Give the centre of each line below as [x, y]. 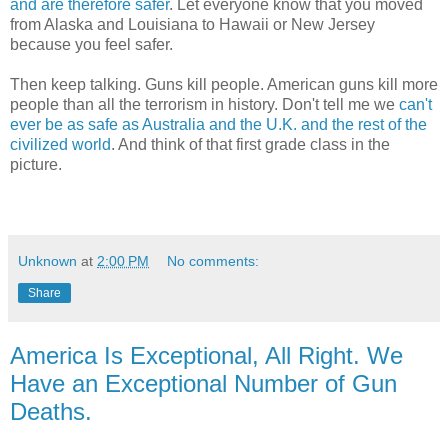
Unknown [47, 260]
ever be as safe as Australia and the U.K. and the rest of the [218, 124]
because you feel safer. [91, 44]
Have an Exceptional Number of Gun [203, 383]
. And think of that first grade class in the [250, 144]
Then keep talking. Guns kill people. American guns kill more [224, 84]
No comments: [213, 260]
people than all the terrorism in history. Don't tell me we [204, 104]
